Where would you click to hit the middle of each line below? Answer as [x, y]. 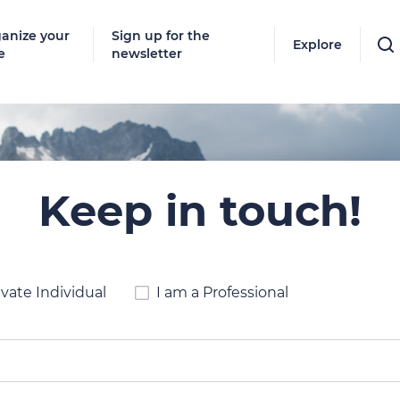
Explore [318, 45]
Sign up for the [161, 36]
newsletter [147, 54]
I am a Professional [222, 292]
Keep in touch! [200, 211]
